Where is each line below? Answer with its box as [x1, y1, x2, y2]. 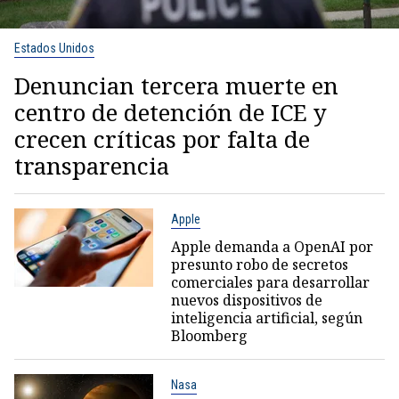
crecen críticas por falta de [14, 123, 310, 156]
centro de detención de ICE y [14, 96, 327, 129]
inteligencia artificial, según [170, 308, 362, 329]
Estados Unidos [14, 41, 94, 56]
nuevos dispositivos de [170, 290, 322, 311]
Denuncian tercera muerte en [14, 69, 338, 102]
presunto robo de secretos [170, 255, 348, 275]
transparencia [14, 150, 169, 183]
